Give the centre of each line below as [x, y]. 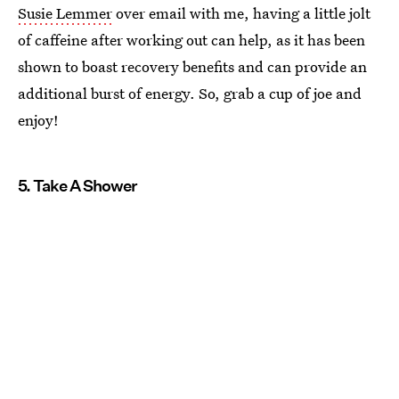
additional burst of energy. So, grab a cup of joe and [190, 93]
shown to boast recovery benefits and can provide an [192, 66]
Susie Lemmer [65, 12]
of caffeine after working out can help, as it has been [191, 39]
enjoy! [38, 119]
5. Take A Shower [77, 185]
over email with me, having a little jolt [241, 12]
